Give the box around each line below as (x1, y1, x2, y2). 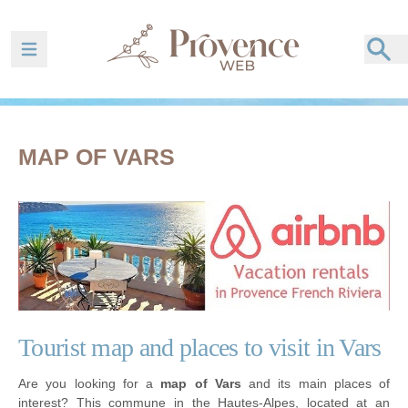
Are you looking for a (18, 376, 161, 391)
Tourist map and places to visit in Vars (18, 333, 382, 362)
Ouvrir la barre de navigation (17, 49, 182, 65)
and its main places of (240, 376, 390, 391)
